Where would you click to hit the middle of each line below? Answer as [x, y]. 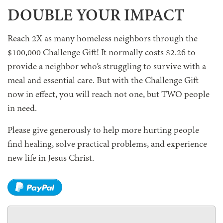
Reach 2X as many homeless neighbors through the [103, 39]
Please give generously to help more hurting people [103, 131]
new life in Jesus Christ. [51, 159]
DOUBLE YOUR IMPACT [96, 16]
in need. [22, 109]
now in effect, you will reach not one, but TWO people [109, 95]
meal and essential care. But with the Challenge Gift [103, 81]
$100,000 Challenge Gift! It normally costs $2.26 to [102, 53]
